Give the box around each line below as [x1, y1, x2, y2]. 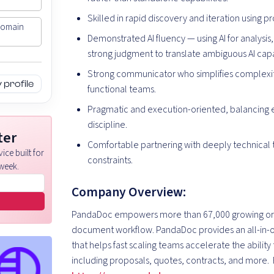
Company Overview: [72, 183, 189, 202]
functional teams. [87, 83, 157, 97]
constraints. [87, 154, 133, 168]
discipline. [87, 118, 128, 132]
